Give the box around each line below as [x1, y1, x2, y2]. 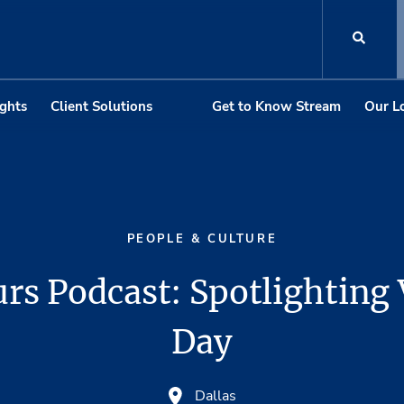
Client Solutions [50, 96, 152, 115]
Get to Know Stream [212, 96, 341, 115]
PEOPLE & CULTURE [126, 231, 278, 248]
